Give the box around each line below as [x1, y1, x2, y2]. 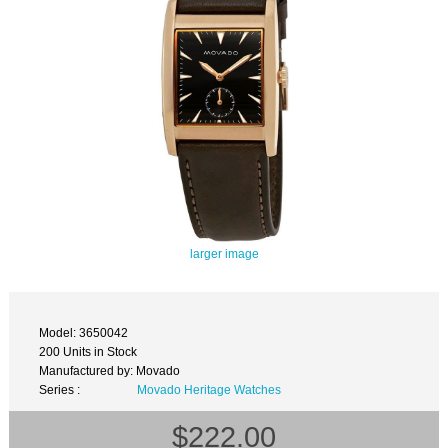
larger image [189, 246, 259, 260]
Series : [39, 383, 81, 397]
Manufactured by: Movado [39, 364, 181, 378]
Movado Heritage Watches [136, 383, 281, 397]
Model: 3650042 [39, 326, 129, 340]
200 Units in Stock [39, 345, 138, 359]
